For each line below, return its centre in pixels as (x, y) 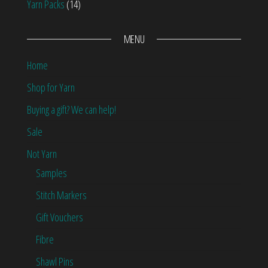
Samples (51, 173)
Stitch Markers (61, 195)
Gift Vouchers (60, 217)
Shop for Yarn (51, 88)
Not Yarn (42, 154)
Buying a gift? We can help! (71, 110)
